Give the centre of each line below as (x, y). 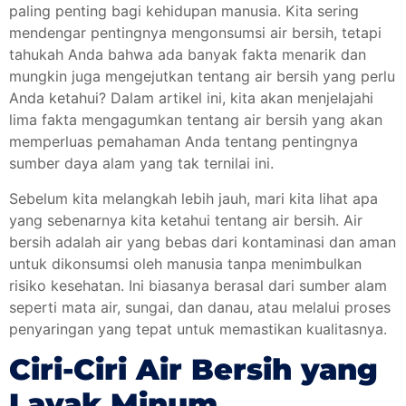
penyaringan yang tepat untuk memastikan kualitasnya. (198, 329)
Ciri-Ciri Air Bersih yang (193, 369)
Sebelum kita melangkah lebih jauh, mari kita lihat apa (193, 198)
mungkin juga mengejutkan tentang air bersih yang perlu (202, 77)
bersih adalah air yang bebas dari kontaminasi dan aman (203, 242)
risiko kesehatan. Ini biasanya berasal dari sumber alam (198, 285)
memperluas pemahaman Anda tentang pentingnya (184, 142)
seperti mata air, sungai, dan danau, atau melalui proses (200, 307)
